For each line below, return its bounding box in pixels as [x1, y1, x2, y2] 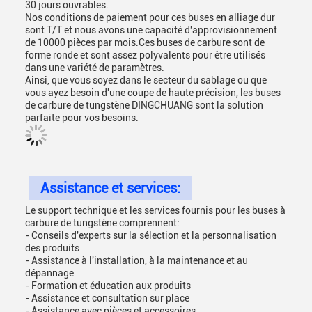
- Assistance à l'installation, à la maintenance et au [25, 255, 248, 266]
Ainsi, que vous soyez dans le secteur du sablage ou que [25, 75, 267, 86]
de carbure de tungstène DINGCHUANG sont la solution [25, 100, 263, 111]
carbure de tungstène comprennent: [25, 217, 180, 228]
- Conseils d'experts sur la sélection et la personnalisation [25, 230, 276, 241]
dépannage [25, 267, 74, 279]
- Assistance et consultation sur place [25, 292, 189, 304]
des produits [25, 242, 79, 253]
